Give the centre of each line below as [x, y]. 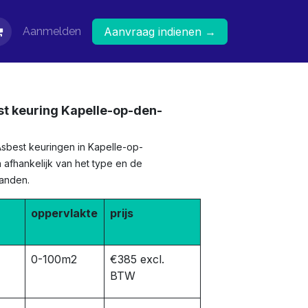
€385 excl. [137, 259]
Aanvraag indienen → [160, 31]
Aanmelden [52, 31]
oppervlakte [64, 213]
